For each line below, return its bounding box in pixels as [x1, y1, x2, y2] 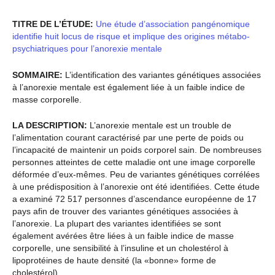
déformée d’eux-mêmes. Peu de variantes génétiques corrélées [12, 169, 260, 180]
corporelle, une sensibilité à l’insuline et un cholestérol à [12, 243, 228, 254]
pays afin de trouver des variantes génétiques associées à [12, 206, 238, 217]
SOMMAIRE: [12, 69, 63, 80]
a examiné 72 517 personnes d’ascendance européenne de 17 [12, 194, 257, 204]
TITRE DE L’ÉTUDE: [12, 19, 93, 29]
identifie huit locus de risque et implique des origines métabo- [12, 31, 250, 42]
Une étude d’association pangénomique [93, 19, 250, 29]
